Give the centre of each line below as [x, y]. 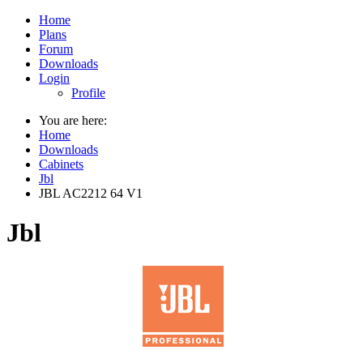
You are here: [76, 120]
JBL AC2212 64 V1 [91, 193]
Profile [88, 93]
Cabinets [61, 164]
